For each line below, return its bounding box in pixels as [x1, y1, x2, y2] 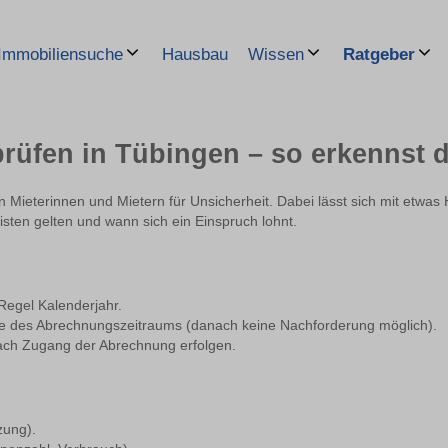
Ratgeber [343, 45, 415, 64]
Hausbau [162, 44, 228, 64]
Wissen [248, 45, 304, 64]
